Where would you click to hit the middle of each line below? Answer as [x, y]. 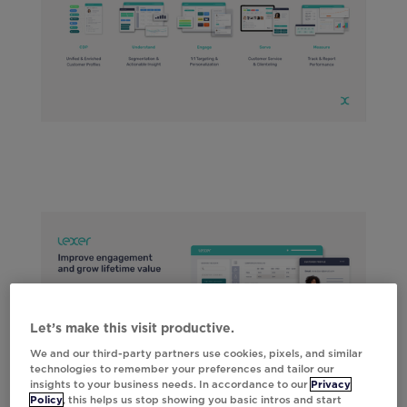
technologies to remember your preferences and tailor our [183, 368]
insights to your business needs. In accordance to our [171, 384]
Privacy [331, 384]
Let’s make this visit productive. [133, 328]
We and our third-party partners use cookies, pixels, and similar [197, 353]
